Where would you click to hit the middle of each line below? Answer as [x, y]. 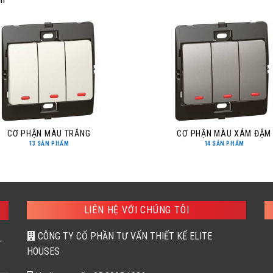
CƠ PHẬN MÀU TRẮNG [49, 134]
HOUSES [43, 251]
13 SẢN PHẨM [49, 144]
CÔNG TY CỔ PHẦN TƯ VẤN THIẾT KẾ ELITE [124, 236]
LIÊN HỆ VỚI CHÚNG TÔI [136, 210]
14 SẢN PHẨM [224, 144]
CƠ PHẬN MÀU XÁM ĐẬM [224, 134]
